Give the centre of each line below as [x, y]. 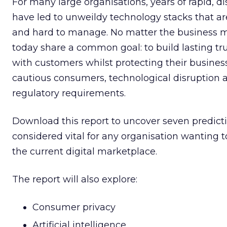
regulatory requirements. [69, 93]
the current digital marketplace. [85, 152]
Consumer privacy [74, 207]
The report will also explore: [75, 179]
